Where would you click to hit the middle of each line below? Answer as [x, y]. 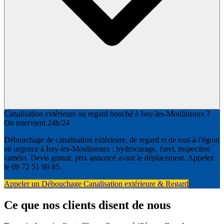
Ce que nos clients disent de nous [87, 205]
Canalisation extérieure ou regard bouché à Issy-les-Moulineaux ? [107, 113]
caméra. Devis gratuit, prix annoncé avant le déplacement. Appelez [109, 157]
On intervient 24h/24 [37, 122]
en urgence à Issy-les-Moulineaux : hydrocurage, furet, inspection [107, 148]
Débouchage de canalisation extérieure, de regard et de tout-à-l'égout [112, 139]
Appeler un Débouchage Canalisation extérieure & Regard [96, 183]
